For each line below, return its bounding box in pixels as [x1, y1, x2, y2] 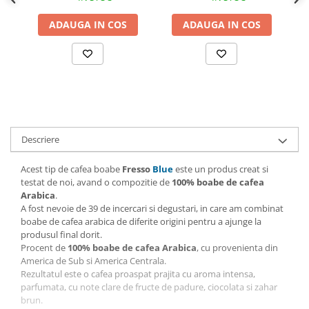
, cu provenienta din [197, 241, 278, 255]
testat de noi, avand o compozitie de [21, 176, 172, 189]
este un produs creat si [173, 163, 268, 176]
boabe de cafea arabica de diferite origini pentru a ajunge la [21, 215, 261, 228]
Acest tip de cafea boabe [21, 163, 122, 176]
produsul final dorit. [21, 228, 102, 241]
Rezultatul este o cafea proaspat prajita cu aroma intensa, [21, 268, 255, 281]
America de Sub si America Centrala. [21, 255, 166, 268]
